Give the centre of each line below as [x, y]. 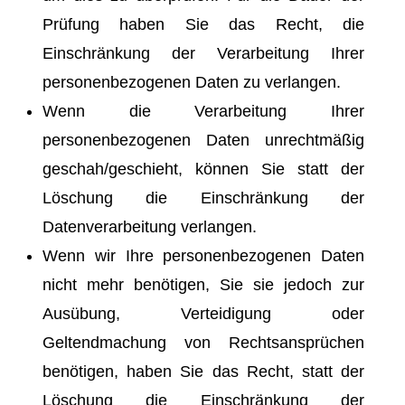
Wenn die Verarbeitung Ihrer [203, 111]
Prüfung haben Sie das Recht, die [203, 24]
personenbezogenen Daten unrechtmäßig [203, 140]
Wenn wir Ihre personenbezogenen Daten [203, 255]
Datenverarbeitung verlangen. [150, 226]
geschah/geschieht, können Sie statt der [203, 169]
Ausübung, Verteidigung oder [203, 313]
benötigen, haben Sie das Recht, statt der [203, 371]
